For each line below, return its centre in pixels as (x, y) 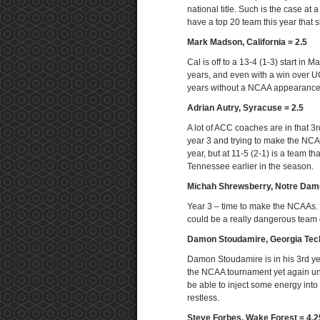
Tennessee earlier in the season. (250, 166)
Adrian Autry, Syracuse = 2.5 (245, 108)
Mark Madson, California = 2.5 (247, 42)
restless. (203, 298)
